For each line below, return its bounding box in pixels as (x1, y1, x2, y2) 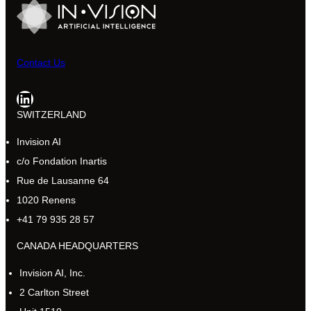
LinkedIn (16, 88, 25, 108)
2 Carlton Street (19, 287, 89, 299)
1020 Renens (17, 194, 76, 205)
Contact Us (17, 56, 65, 68)
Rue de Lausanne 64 (17, 174, 109, 186)
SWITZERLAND (17, 108, 86, 120)
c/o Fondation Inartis (17, 155, 107, 167)
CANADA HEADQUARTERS (17, 240, 138, 252)
